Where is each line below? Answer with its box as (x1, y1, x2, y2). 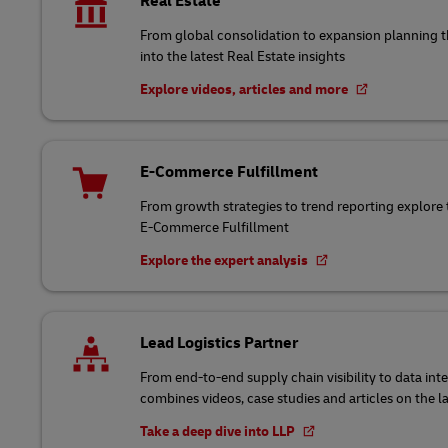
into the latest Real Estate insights (140, 48, 345, 65)
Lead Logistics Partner (140, 333, 298, 353)
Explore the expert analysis (140, 252, 311, 269)
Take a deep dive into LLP (140, 423, 298, 440)
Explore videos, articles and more (140, 81, 351, 98)
